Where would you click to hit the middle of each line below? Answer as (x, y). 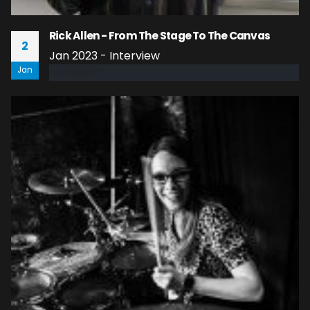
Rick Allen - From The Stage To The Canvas (160, 35)
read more (72, 72)
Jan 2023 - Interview (104, 55)
